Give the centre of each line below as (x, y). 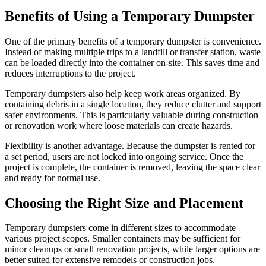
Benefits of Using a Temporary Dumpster (130, 16)
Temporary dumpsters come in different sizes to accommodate (120, 228)
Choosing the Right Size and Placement (124, 203)
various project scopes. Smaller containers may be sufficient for (123, 239)
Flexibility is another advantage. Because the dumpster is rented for (130, 145)
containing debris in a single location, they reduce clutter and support (133, 104)
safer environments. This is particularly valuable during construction (132, 115)
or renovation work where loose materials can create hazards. (119, 125)
